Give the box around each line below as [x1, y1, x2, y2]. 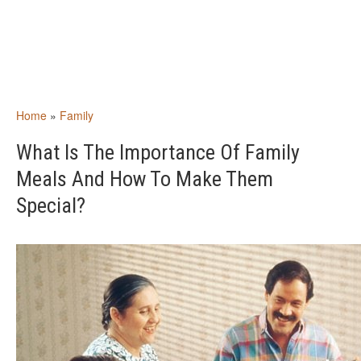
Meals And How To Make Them [16, 167, 273, 191]
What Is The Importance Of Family [16, 140, 300, 164]
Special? [16, 193, 85, 218]
